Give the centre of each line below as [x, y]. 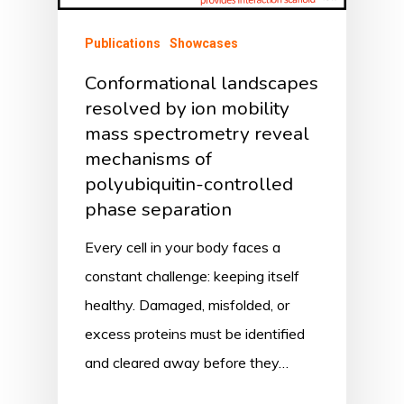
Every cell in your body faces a [183, 248]
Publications [123, 44]
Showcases [204, 44]
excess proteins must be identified [195, 334]
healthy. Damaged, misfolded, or [187, 305]
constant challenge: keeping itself [192, 276]
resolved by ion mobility [187, 109]
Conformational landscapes [202, 83]
